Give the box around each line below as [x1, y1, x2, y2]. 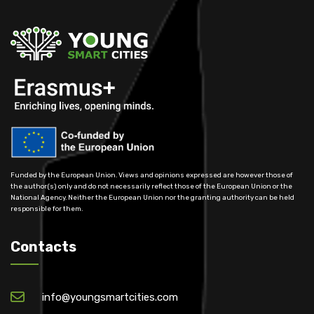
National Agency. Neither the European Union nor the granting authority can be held [11, 193, 294, 201]
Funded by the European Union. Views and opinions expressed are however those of [11, 170, 293, 179]
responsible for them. [11, 204, 83, 212]
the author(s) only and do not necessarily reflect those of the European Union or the [11, 182, 292, 190]
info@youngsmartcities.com [42, 290, 178, 303]
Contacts [11, 238, 76, 255]
